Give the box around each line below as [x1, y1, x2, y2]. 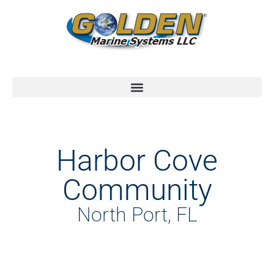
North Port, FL [76, 203, 198, 226]
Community [62, 172, 212, 207]
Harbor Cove [56, 143, 218, 178]
